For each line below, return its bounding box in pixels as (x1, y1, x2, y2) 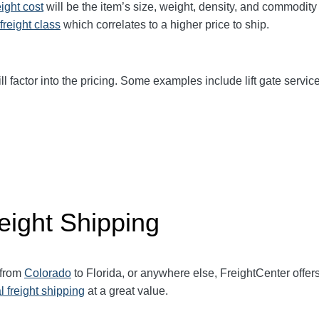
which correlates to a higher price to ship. (61, 18, 269, 31)
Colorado (24, 266, 71, 279)
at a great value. (85, 284, 168, 297)
